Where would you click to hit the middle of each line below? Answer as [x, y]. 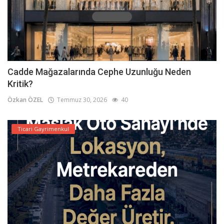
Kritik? [20, 84]
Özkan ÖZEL [25, 100]
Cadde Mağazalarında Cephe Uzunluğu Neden [99, 72]
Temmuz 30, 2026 [80, 100]
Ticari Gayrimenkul [43, 129]
